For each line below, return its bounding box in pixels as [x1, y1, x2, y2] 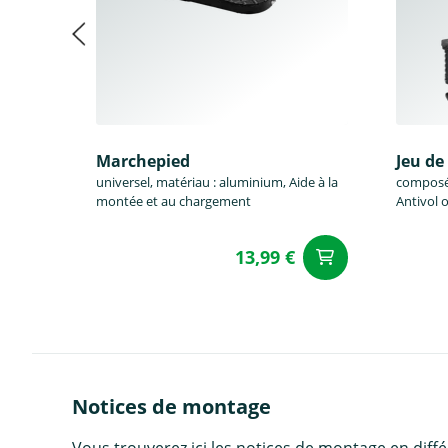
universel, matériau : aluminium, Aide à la [96, 173, 338, 192]
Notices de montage [72, 393, 271, 421]
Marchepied [96, 150, 190, 173]
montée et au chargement [96, 192, 251, 211]
